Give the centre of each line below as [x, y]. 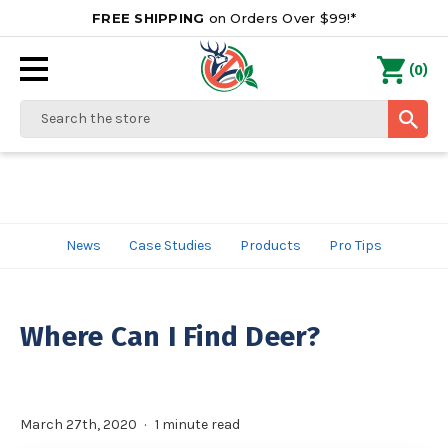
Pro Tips [355, 245]
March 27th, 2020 [78, 424]
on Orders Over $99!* [280, 18]
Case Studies [170, 245]
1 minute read [197, 424]
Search [43, 110]
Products [270, 245]
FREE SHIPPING [148, 18]
